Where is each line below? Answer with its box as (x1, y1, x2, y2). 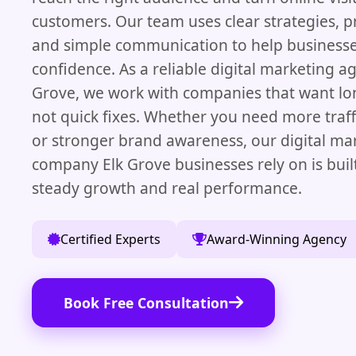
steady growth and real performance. (32, 176, 302, 199)
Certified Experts (60, 230, 161, 248)
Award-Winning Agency (207, 230, 346, 248)
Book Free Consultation (64, 292, 229, 312)
